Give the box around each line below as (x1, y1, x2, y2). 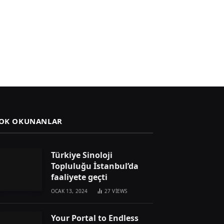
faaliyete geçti (51, 171, 107, 182)
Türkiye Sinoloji (51, 149, 112, 160)
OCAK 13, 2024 (51, 187, 88, 194)
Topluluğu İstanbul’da (51, 160, 138, 171)
